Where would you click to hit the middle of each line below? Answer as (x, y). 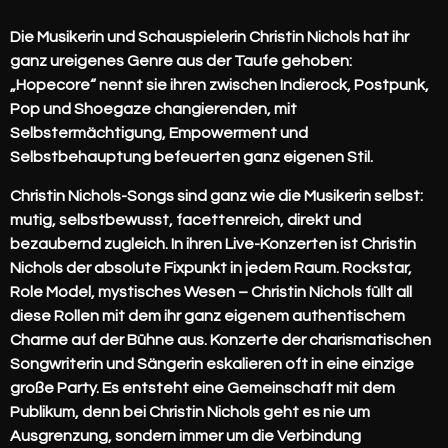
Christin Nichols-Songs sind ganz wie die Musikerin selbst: (216, 195)
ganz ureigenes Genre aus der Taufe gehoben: (181, 61)
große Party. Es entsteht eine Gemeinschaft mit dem (202, 387)
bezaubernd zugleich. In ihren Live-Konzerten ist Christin (213, 243)
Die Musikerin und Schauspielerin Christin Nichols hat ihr (209, 37)
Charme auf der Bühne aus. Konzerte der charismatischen (220, 339)
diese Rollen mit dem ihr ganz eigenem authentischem (207, 315)
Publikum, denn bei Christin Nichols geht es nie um (190, 411)
